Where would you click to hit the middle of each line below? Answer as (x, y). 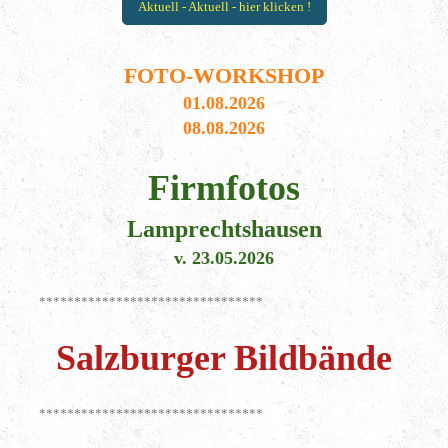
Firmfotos (224, 188)
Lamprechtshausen (224, 229)
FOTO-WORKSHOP (224, 75)
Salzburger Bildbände (224, 358)
